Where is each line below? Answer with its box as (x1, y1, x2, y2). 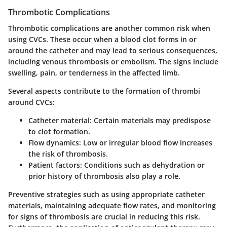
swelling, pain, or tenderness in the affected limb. (8, 67, 180, 78)
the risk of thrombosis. (28, 148, 108, 159)
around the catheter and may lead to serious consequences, (8, 45, 217, 55)
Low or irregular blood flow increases (81, 137, 212, 147)
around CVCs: (8, 97, 55, 107)
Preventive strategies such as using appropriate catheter (8, 189, 205, 199)
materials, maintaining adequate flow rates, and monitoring (8, 200, 216, 210)
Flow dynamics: (28, 137, 81, 147)
